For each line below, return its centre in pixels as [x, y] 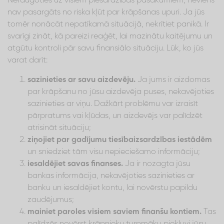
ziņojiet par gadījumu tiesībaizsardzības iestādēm [120, 140]
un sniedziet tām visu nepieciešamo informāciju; [114, 152]
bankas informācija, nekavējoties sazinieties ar [111, 176]
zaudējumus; [51, 200]
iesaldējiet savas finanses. [75, 164]
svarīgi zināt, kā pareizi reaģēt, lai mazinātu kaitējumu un [110, 36]
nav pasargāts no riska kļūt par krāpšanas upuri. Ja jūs [106, 12]
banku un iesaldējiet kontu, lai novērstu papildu [112, 188]
